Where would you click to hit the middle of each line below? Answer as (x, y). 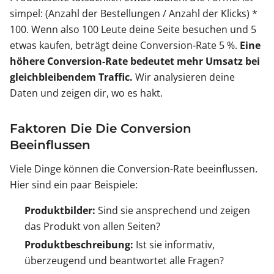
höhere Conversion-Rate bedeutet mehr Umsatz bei (135, 61)
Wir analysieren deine (184, 77)
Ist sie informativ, (174, 245)
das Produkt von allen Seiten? (92, 227)
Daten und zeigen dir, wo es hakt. (86, 93)
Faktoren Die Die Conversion (101, 129)
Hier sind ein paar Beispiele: (74, 185)
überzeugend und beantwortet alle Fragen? (124, 261)
